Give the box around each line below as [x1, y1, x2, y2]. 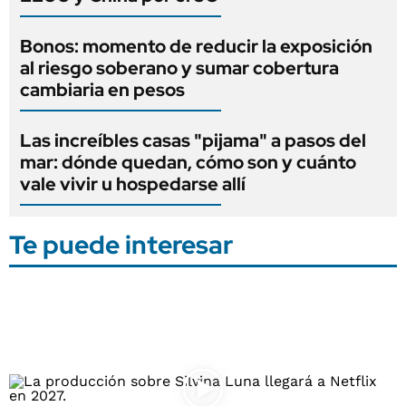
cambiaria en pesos [20, 77, 185, 101]
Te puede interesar [9, 227, 233, 262]
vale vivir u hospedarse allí [20, 171, 246, 196]
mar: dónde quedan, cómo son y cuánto [20, 150, 356, 174]
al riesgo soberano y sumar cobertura [20, 55, 339, 80]
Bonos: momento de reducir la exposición [20, 34, 372, 58]
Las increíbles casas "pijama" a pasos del [20, 128, 366, 152]
